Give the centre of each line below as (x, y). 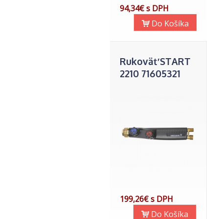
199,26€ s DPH (146, 199)
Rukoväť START (155, 61)
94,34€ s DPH (144, 8)
